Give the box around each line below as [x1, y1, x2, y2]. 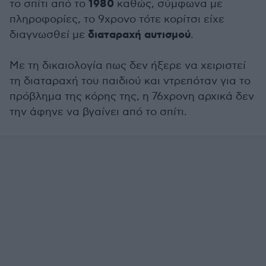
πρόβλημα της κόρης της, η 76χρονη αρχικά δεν [9, 90, 254, 103]
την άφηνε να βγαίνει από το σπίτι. [9, 106, 187, 118]
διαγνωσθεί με [9, 28, 88, 41]
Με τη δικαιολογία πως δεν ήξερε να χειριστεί [9, 59, 246, 72]
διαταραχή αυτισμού [88, 28, 191, 42]
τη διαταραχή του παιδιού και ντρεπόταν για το [9, 75, 251, 87]
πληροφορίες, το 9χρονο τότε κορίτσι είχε [9, 13, 224, 26]
